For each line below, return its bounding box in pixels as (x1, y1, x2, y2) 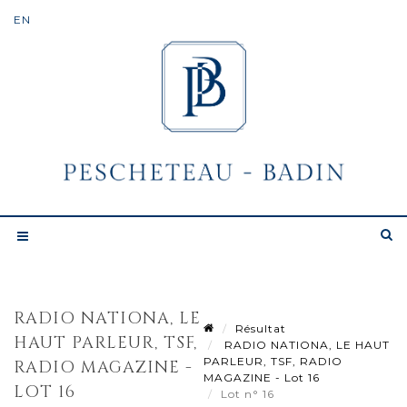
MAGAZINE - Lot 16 (203, 370, 320, 384)
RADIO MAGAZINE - (14, 355, 193, 379)
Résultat (235, 321, 286, 335)
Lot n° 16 (221, 386, 278, 401)
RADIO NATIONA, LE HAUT (221, 337, 390, 352)
